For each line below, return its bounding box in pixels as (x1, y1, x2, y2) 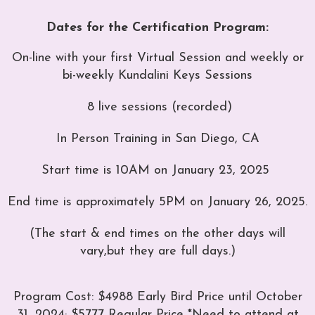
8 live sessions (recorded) (83, 100, 232, 114)
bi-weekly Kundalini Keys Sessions (63, 68, 252, 82)
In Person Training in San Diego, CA (56, 131, 259, 146)
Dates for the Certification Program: (46, 20, 269, 34)
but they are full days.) (106, 244, 236, 258)
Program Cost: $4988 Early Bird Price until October (13, 290, 302, 304)
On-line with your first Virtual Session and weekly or (11, 51, 304, 65)
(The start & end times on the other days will (30, 226, 285, 240)
